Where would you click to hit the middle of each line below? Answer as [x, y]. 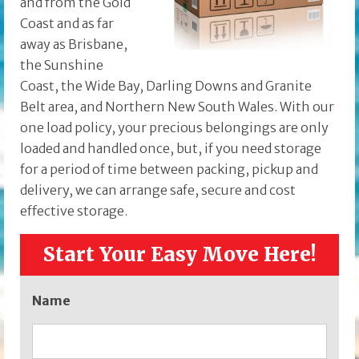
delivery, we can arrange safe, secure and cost [158, 190]
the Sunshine [62, 65]
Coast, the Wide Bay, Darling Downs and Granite [166, 86]
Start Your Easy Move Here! [179, 255]
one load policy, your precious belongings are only [174, 128]
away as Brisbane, [74, 44]
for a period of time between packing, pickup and [169, 169]
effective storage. [74, 211]
